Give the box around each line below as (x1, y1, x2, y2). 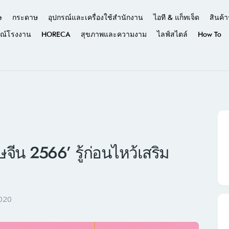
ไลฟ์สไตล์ (156, 29, 188, 39)
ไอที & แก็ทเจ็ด (153, 12, 199, 22)
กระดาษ (12, 12, 38, 22)
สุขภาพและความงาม (80, 29, 147, 39)
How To (197, 29, 221, 39)
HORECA (41, 29, 71, 39)
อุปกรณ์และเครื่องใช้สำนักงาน (48, 12, 143, 22)
